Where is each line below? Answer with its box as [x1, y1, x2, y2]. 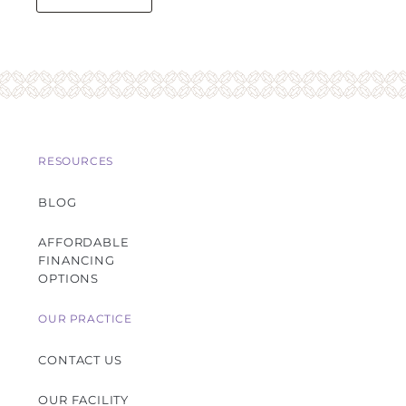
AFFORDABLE [38, 235, 130, 250]
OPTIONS [38, 271, 99, 286]
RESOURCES [38, 154, 113, 169]
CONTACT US [38, 353, 122, 368]
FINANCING [38, 253, 115, 268]
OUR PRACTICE [38, 312, 132, 326]
